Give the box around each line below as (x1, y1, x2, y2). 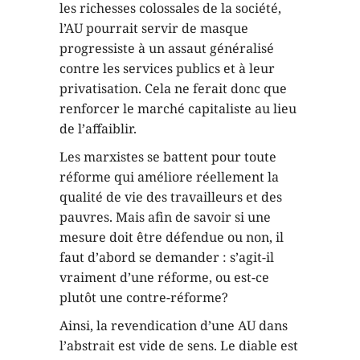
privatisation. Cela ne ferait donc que (59, 80, 287, 97)
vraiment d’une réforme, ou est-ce (59, 268, 269, 286)
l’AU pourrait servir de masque (59, 19, 248, 37)
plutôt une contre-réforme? (59, 288, 228, 306)
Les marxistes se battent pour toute (59, 148, 276, 166)
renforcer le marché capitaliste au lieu (59, 100, 297, 117)
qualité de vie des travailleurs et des (59, 188, 282, 206)
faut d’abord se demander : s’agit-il (59, 248, 274, 266)
